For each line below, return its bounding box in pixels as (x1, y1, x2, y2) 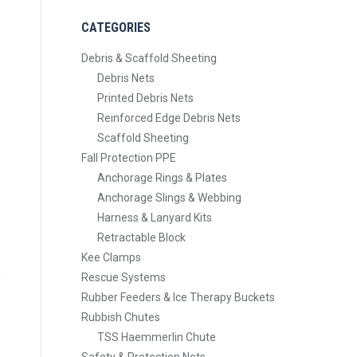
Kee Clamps (81, 251, 141, 264)
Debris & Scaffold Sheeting (81, 52, 217, 65)
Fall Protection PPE (81, 151, 176, 164)
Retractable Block (97, 231, 186, 244)
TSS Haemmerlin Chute (97, 331, 216, 343)
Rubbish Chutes (81, 311, 160, 324)
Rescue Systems (81, 271, 166, 284)
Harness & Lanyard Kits (97, 211, 212, 224)
